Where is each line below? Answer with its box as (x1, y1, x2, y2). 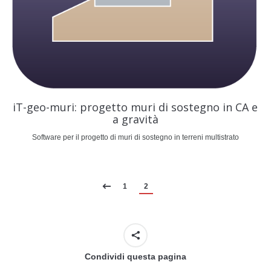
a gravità (112, 112, 158, 126)
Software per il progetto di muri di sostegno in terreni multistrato (31, 133, 239, 142)
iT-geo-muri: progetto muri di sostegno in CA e (13, 100, 258, 114)
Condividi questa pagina (85, 252, 186, 262)
